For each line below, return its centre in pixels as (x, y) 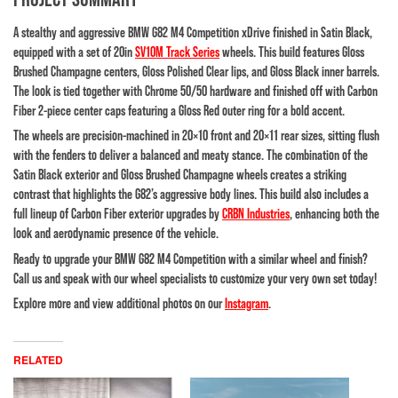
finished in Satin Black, (321, 32)
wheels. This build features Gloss (292, 51)
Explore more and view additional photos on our (119, 303)
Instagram (247, 303)
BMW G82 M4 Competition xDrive (199, 32)
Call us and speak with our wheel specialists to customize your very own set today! (195, 278)
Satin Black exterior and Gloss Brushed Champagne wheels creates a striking (180, 175)
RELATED (38, 360)
